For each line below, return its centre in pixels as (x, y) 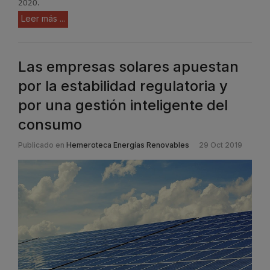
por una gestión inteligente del (123, 105)
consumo (50, 125)
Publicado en (41, 145)
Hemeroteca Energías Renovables (128, 145)
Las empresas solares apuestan (128, 67)
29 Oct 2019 (221, 145)
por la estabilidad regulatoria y (123, 86)
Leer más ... (43, 19)
